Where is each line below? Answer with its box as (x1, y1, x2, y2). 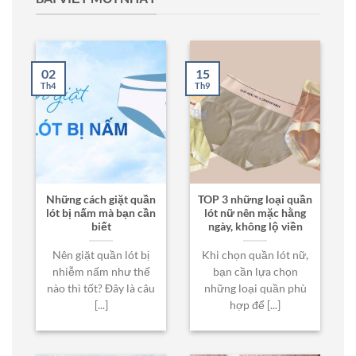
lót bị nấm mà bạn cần (46, 207, 156, 220)
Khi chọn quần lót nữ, (202, 249, 308, 262)
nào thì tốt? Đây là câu (47, 282, 155, 296)
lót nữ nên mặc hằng (204, 207, 306, 220)
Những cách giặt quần (46, 193, 156, 207)
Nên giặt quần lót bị (52, 249, 149, 262)
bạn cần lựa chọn (212, 265, 298, 279)
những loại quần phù (203, 282, 307, 296)
